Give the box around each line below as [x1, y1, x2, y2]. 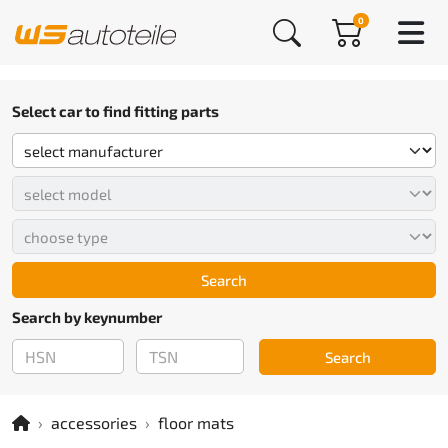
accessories [51, 413, 137, 432]
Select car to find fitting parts [12, 102, 219, 120]
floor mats [158, 413, 234, 432]
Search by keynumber [12, 308, 162, 326]
